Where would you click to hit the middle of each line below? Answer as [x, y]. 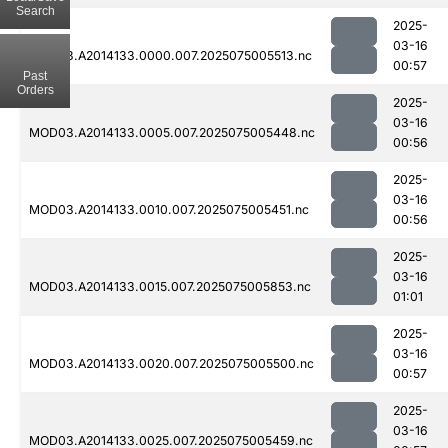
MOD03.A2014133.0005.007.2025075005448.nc [172, 133]
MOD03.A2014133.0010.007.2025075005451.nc [169, 210]
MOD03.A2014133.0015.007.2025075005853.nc [170, 287]
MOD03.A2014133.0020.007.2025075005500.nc [171, 364]
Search [35, 10]
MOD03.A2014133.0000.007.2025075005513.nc [170, 56]
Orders [35, 89]
